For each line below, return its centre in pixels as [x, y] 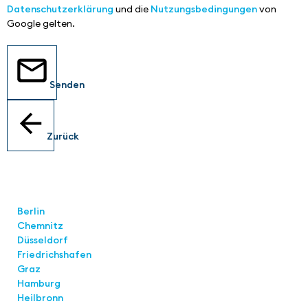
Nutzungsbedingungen [204, 9]
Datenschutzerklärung [60, 9]
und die [132, 9]
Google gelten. [41, 23]
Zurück [63, 136]
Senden [67, 84]
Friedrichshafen [54, 254]
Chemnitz [40, 225]
